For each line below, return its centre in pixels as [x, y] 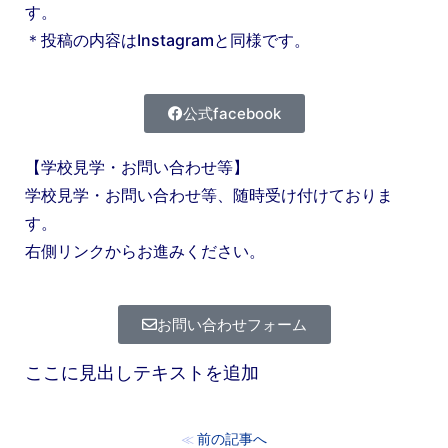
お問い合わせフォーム [231, 324]
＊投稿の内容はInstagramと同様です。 [167, 39]
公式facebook [231, 113]
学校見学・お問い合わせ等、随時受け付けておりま [209, 194]
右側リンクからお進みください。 [145, 250]
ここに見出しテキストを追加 [142, 372]
